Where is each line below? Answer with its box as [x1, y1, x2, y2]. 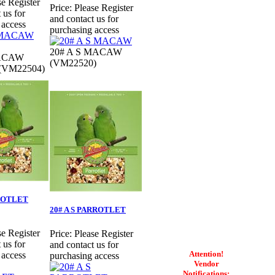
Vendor [193, 259, 219, 268]
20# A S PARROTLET [50, 205, 126, 215]
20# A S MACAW [50, 47, 122, 58]
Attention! [189, 249, 223, 258]
